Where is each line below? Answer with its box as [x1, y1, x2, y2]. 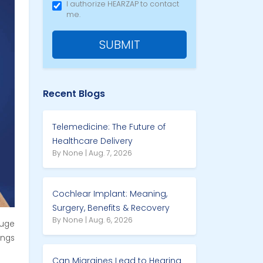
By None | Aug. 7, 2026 [52, 148, 132, 159]
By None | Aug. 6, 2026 [52, 215, 133, 225]
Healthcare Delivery [52, 135, 133, 147]
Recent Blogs [43, 87, 105, 101]
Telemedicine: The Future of [52, 121, 166, 133]
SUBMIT [99, 36, 140, 53]
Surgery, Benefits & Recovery [52, 202, 170, 214]
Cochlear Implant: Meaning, [52, 188, 167, 200]
